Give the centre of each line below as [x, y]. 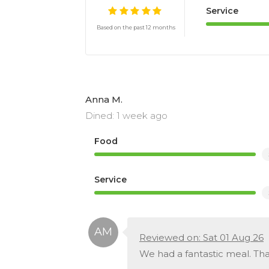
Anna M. [104, 99]
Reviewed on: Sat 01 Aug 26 [201, 237]
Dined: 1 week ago [126, 115]
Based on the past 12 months [136, 28]
